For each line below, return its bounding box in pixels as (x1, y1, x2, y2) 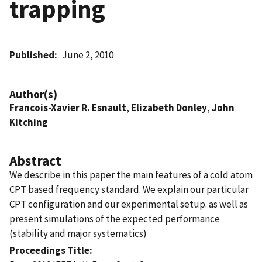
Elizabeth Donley (131, 101, 207, 114)
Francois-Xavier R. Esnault (9, 101, 126, 114)
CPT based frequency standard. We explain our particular (9, 182, 249, 196)
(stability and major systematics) (9, 226, 147, 240)
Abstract (9, 151, 61, 169)
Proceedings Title (9, 243, 89, 257)
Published (9, 48, 54, 61)
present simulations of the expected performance (9, 212, 220, 225)
